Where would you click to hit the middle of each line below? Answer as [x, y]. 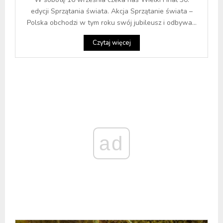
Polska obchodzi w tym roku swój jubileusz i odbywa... [111, 22]
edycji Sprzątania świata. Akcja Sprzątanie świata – [111, 11]
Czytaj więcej [111, 43]
